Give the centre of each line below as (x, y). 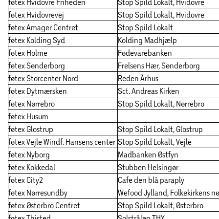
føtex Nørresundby (38, 193)
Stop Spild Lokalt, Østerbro (161, 205)
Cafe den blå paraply (151, 180)
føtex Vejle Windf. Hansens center (62, 142)
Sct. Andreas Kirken (149, 91)
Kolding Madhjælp (147, 40)
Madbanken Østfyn (148, 154)
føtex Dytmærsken (38, 91)
